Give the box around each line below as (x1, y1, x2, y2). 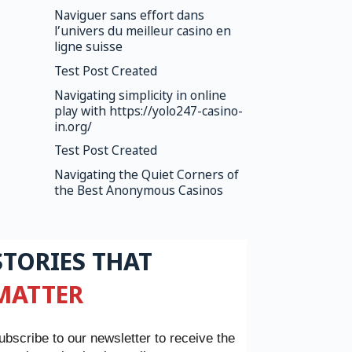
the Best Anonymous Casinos (53, 183, 223, 200)
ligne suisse (53, 40, 123, 57)
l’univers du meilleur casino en (53, 24, 231, 41)
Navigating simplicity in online (53, 88, 226, 104)
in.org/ (53, 119, 92, 136)
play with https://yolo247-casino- (53, 104, 243, 120)
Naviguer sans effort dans (53, 9, 204, 25)
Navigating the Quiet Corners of (53, 167, 239, 184)
